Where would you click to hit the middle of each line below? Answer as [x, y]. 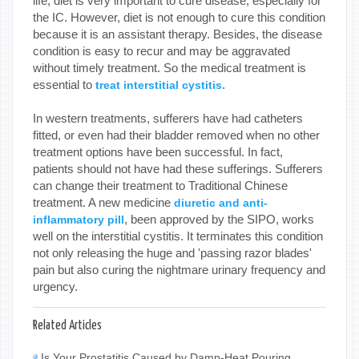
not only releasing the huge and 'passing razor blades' [172, 252]
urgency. [57, 286]
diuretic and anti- [221, 202]
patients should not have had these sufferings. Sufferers [178, 168]
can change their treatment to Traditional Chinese [160, 185]
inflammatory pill [79, 219]
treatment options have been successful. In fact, [158, 151]
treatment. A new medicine [103, 202]
